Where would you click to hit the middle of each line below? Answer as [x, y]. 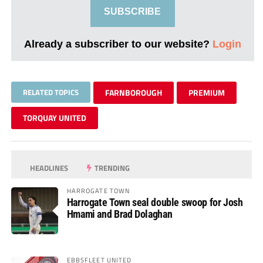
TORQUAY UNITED [54, 117]
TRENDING [112, 168]
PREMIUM [206, 92]
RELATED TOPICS [50, 92]
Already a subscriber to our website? [118, 43]
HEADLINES [48, 168]
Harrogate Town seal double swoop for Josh [155, 202]
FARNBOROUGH [133, 92]
